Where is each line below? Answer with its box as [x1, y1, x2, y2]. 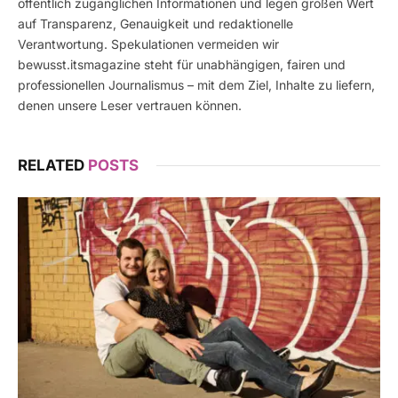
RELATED [18, 156, 88, 175]
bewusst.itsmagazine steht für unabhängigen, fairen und [18, 57, 346, 73]
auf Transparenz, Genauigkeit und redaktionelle [18, 16, 293, 32]
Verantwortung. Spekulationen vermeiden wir [18, 36, 279, 52]
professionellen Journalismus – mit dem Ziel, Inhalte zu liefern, [18, 77, 375, 93]
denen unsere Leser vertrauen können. [18, 98, 242, 114]
